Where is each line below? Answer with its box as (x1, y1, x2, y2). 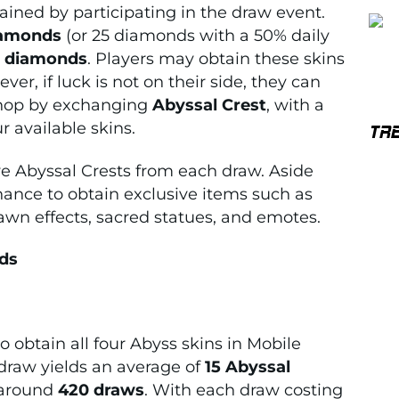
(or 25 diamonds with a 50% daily (61, 25, 330, 45)
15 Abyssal (205, 356, 290, 377)
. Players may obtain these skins (87, 48, 345, 69)
